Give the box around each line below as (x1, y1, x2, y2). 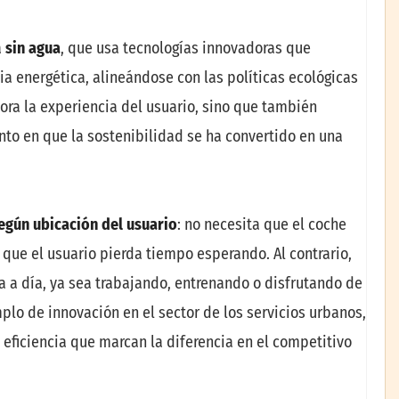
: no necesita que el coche (177, 214, 346, 234)
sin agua (5, 38, 61, 59)
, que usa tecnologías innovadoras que (61, 38, 311, 59)
